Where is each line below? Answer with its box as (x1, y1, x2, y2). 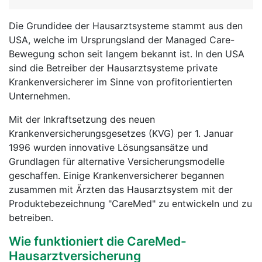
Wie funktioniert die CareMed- (9, 234, 187, 249)
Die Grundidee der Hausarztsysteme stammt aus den (9, 20, 243, 32)
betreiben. (9, 212, 53, 223)
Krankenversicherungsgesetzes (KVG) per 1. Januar (9, 127, 233, 139)
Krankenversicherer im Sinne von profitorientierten (9, 76, 232, 88)
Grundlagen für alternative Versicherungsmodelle (9, 156, 225, 167)
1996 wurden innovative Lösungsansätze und (9, 142, 208, 153)
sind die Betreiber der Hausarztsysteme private (9, 62, 218, 74)
